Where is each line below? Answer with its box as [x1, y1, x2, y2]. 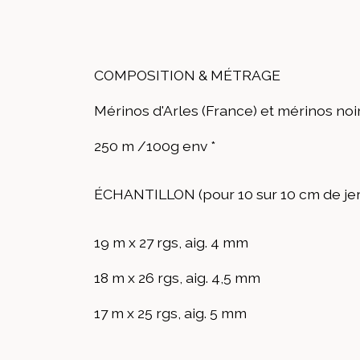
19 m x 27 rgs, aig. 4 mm [94, 233, 248, 251]
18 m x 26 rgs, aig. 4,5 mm [94, 268, 260, 286]
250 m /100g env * [94, 137, 215, 154]
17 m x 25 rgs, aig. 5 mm [94, 304, 247, 321]
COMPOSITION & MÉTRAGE [94, 66, 280, 84]
